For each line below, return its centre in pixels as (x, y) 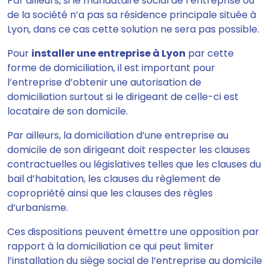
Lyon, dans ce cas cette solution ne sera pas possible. (133, 29)
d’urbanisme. (38, 208)
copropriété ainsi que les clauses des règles (110, 193)
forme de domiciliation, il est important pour (111, 68)
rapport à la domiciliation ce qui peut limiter (111, 246)
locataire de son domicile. (67, 111)
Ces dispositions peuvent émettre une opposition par (133, 232)
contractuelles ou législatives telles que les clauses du (134, 164)
